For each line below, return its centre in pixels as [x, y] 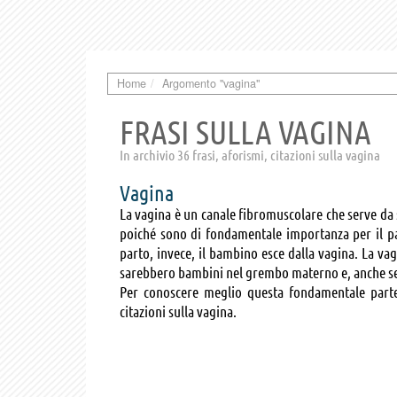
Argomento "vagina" [211, 83]
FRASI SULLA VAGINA [245, 132]
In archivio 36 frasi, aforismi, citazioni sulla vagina [250, 155]
